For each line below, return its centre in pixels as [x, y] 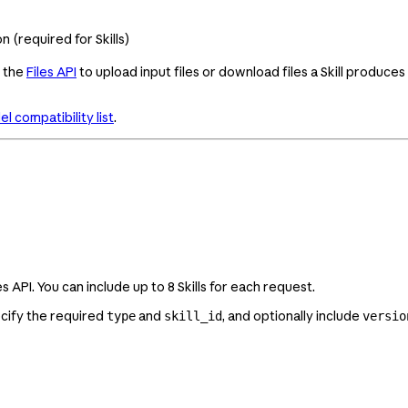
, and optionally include [292, 316]
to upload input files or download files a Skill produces [241, 72]
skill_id [193, 316]
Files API [51, 72]
